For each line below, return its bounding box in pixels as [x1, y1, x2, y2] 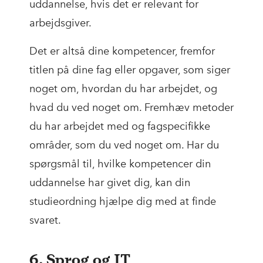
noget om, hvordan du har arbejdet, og [29, 82, 217, 96]
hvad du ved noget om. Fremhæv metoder [29, 101, 234, 114]
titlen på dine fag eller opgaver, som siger [29, 63, 230, 77]
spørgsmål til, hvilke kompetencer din [29, 157, 211, 171]
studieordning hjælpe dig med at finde [29, 195, 216, 208]
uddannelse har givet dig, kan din [29, 176, 190, 190]
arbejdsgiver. [29, 16, 92, 30]
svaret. [29, 214, 61, 227]
